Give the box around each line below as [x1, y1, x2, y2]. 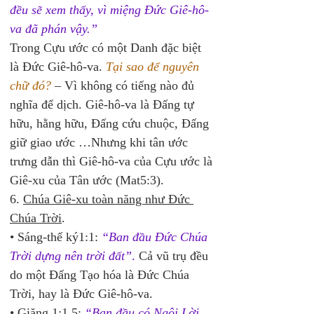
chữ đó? [10, 78, 51, 93]
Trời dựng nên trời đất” [10, 249, 132, 263]
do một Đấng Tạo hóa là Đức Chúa [10, 268, 193, 282]
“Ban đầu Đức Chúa [102, 230, 211, 244]
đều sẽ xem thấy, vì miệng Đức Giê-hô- [10, 3, 209, 17]
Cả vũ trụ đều [135, 249, 212, 263]
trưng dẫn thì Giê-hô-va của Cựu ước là [10, 154, 216, 168]
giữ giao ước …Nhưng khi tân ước [10, 135, 191, 149]
